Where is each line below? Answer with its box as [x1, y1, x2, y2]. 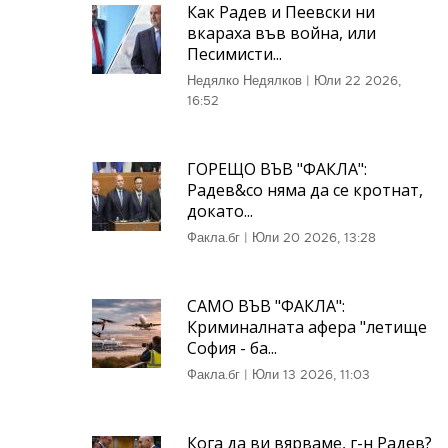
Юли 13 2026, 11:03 [252, 366, 370, 383]
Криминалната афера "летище [187, 316, 427, 338]
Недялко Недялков [187, 72, 302, 89]
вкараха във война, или [187, 22, 376, 44]
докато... [187, 200, 253, 222]
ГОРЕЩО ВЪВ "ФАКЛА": [187, 158, 367, 180]
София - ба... [187, 337, 277, 359]
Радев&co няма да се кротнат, [187, 179, 423, 201]
